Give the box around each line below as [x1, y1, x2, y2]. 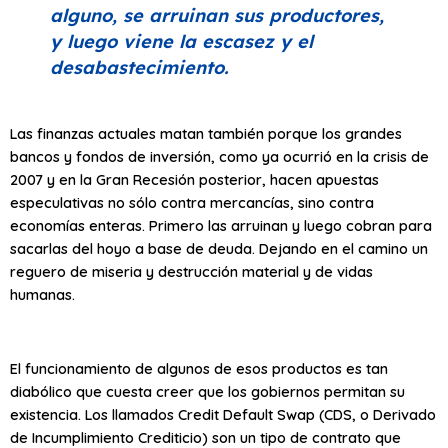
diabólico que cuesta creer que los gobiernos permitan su [10, 382, 405, 402]
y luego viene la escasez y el [50, 30, 313, 54]
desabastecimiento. [50, 56, 228, 80]
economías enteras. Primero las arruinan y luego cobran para [10, 215, 432, 235]
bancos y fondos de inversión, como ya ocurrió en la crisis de [10, 146, 429, 166]
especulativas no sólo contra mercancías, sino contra [10, 192, 374, 212]
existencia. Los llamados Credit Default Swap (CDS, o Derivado [10, 405, 436, 425]
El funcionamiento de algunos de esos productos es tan [10, 359, 388, 379]
